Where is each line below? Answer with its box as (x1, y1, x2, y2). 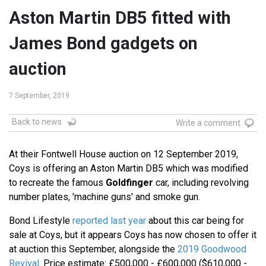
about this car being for (146, 215, 244, 227)
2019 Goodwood (178, 243, 246, 255)
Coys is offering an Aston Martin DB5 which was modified (9, 163, 248, 175)
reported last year (72, 215, 146, 227)
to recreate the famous (9, 177, 106, 189)
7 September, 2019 (9, 91, 69, 100)
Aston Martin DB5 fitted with (9, 8, 231, 28)
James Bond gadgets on (9, 33, 198, 54)
